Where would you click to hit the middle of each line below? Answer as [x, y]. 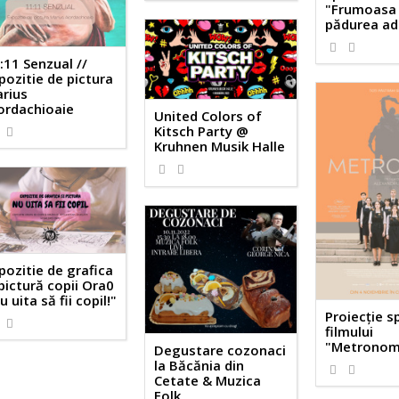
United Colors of [208, 116]
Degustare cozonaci [220, 350]
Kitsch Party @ [202, 131]
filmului [350, 331]
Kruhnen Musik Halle [220, 147]
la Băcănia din [199, 365]
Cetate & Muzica [208, 380]
